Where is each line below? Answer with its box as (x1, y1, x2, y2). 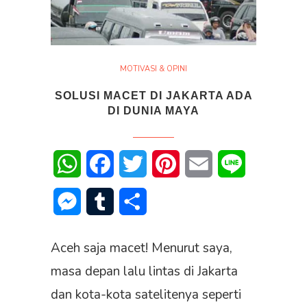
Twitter (147, 156, 181, 172)
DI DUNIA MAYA (108, 105, 199, 117)
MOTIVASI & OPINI (120, 64, 187, 75)
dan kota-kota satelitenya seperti (51, 286, 241, 304)
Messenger (81, 194, 135, 210)
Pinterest (180, 156, 224, 172)
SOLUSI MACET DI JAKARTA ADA (54, 90, 253, 102)
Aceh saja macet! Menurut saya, (51, 239, 232, 258)
